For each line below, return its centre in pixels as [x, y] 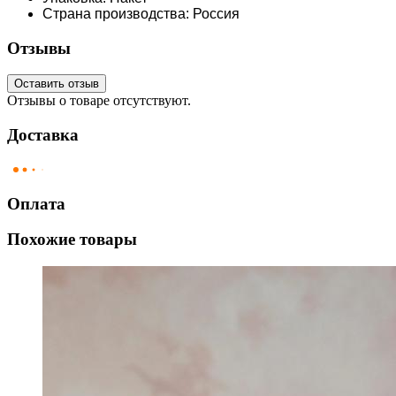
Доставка [43, 135]
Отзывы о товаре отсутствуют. [99, 101]
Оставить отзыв [57, 84]
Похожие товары [72, 240]
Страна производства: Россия [141, 14]
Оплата [36, 203]
